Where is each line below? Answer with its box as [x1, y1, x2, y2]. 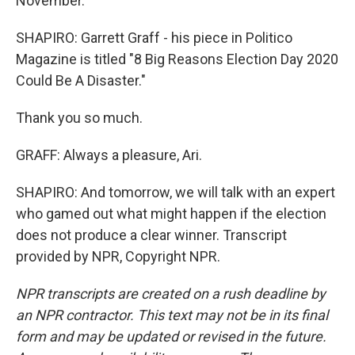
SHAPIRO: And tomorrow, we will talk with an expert [16, 184, 335, 201]
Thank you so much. [16, 109, 143, 127]
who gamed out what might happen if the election [16, 205, 326, 223]
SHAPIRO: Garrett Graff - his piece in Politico [16, 29, 292, 47]
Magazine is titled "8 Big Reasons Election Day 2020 [16, 51, 338, 68]
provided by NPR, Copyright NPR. [16, 248, 220, 265]
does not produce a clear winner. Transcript [16, 227, 287, 244]
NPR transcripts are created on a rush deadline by [16, 285, 326, 303]
